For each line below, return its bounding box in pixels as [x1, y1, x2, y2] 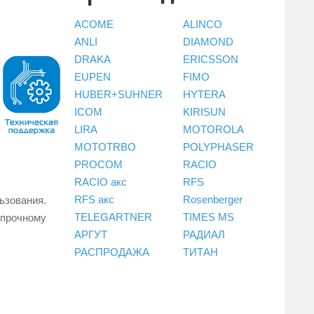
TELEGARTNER [74, 210, 152, 223]
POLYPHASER [183, 140, 254, 153]
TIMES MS [183, 210, 234, 223]
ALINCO [183, 18, 222, 30]
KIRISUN [183, 105, 226, 118]
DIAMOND [183, 35, 233, 48]
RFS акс [74, 193, 114, 205]
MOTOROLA [183, 123, 244, 135]
